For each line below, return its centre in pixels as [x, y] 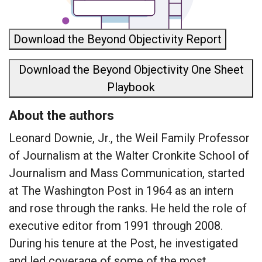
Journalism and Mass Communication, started [127, 173]
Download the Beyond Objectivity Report [118, 39]
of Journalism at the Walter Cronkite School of [129, 155]
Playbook [131, 87]
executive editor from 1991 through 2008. [116, 225]
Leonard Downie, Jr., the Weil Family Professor [129, 138]
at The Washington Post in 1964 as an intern [121, 190]
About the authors [61, 115]
